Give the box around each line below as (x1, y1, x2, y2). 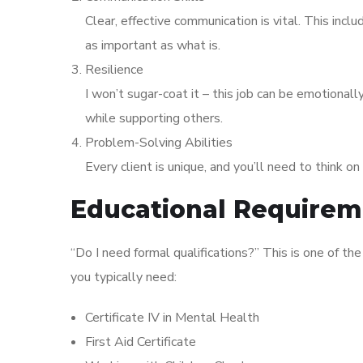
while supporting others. (85, 109, 223, 128)
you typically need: (70, 268, 177, 287)
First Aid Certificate (85, 333, 196, 352)
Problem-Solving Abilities (85, 134, 233, 152)
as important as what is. (85, 36, 220, 55)
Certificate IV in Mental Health (85, 309, 259, 327)
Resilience (85, 61, 143, 79)
